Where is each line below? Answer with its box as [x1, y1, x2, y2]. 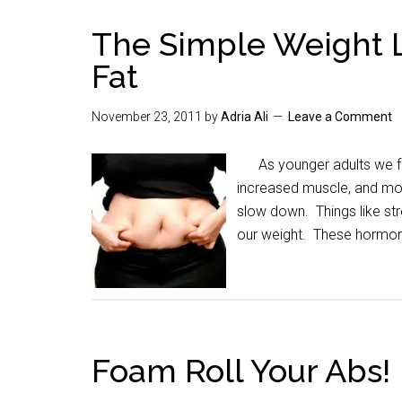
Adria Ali [221, 109, 268, 124]
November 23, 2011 [92, 109, 202, 124]
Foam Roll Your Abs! [92, 352, 390, 389]
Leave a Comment [288, 109, 392, 124]
